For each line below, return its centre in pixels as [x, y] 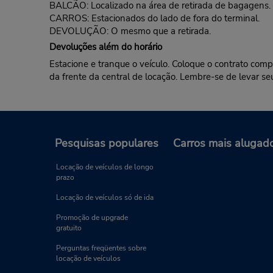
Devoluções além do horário [105, 47]
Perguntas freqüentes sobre [101, 248]
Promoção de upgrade [92, 217]
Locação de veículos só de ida [105, 197]
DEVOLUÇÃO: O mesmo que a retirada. [130, 31]
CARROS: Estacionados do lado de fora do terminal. [154, 19]
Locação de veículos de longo [105, 167]
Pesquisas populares [107, 143]
